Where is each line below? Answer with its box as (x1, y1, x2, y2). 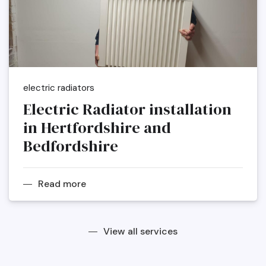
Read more (38, 178, 86, 191)
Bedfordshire (23, 135, 118, 157)
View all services (103, 225, 178, 238)
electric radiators (23, 82, 94, 94)
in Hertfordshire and (23, 117, 171, 139)
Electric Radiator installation (23, 99, 232, 121)
